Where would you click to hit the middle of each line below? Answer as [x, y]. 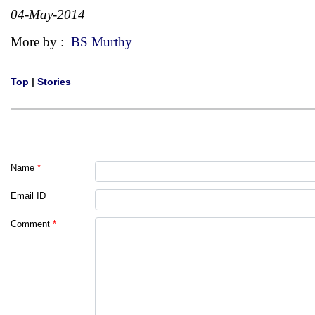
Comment [30, 224]
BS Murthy [102, 42]
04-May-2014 [48, 14]
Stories [54, 82]
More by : [41, 42]
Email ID [28, 196]
